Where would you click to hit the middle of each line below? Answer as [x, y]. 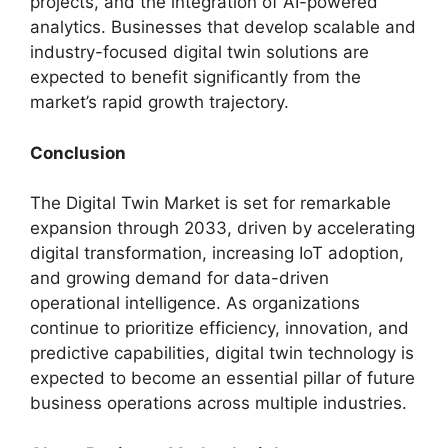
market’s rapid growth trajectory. [159, 102]
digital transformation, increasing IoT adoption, [217, 253]
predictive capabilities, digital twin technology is [222, 353]
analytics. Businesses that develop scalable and [223, 27]
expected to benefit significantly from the [195, 77]
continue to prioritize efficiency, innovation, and [219, 328]
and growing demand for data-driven [179, 278]
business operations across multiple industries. [218, 403]
